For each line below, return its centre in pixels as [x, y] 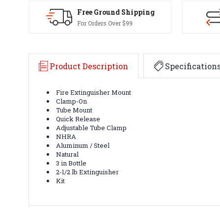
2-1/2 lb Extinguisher [88, 172]
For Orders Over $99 [105, 23]
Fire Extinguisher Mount [94, 92]
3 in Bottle [71, 163]
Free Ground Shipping [116, 12]
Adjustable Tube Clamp [92, 127]
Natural [68, 154]
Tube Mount [74, 110]
